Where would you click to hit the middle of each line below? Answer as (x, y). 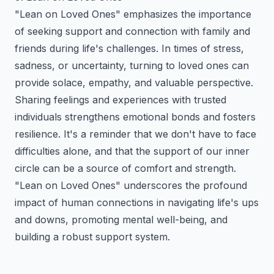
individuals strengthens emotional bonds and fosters (135, 117)
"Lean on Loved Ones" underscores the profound (131, 185)
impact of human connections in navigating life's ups (137, 202)
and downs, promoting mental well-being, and (121, 220)
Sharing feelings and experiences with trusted (120, 100)
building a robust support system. (92, 237)
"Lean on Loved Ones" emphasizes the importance (133, 14)
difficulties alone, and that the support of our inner (132, 151)
